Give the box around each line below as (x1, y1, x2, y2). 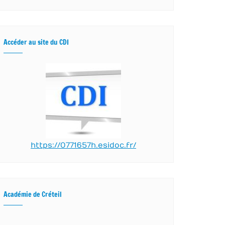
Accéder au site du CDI (4, 37, 69, 47)
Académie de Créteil (4, 189, 62, 199)
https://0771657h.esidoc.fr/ (31, 141, 136, 150)
